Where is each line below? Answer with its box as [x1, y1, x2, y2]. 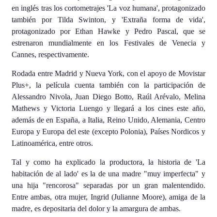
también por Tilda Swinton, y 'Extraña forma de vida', [12, 15, 205, 24]
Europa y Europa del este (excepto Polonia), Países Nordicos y [12, 127, 205, 136]
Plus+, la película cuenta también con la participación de [12, 81, 205, 89]
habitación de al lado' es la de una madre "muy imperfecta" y [12, 170, 205, 178]
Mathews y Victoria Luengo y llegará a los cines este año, [12, 104, 205, 112]
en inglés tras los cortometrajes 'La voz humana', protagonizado [12, 4, 205, 12]
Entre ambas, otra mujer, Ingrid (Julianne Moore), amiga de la [12, 193, 205, 201]
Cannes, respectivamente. [12, 50, 89, 59]
